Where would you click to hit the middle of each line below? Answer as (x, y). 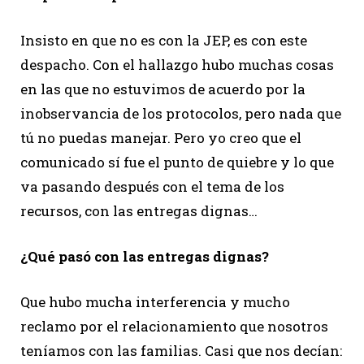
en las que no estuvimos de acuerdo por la (163, 89)
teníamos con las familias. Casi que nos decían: (181, 350)
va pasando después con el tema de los (152, 186)
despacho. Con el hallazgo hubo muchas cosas (177, 64)
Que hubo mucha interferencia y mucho (155, 301)
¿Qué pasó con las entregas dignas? (145, 256)
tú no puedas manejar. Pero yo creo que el (161, 137)
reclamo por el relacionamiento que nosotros (174, 326)
